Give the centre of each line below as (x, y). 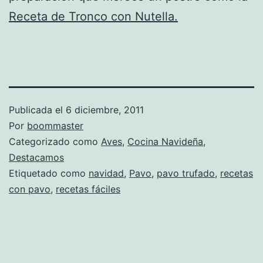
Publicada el (37, 109)
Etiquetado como (49, 173)
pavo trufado (186, 173)
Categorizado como (55, 141)
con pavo (30, 189)
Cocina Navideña (165, 141)
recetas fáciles (88, 189)
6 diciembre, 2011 (105, 109)
